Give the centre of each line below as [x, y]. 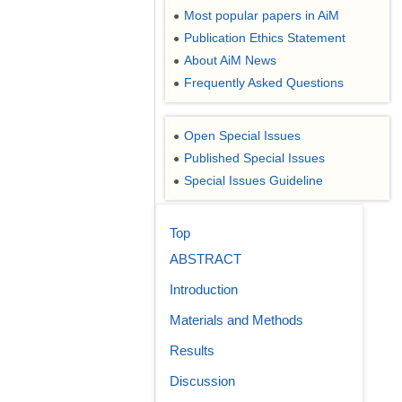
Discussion [202, 381]
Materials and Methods [236, 320]
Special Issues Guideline [253, 180]
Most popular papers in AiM [262, 15]
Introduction [204, 289]
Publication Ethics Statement [265, 38]
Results [192, 350]
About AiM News [230, 60]
